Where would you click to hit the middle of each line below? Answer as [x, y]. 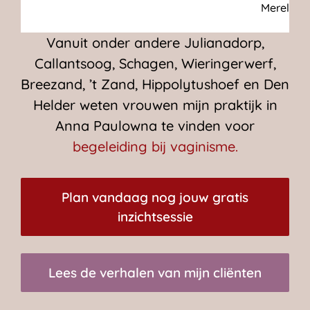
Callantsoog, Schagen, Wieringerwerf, [155, 64]
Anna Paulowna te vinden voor [155, 126]
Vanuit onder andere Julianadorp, [155, 43]
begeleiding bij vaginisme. [155, 147]
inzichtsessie [155, 217]
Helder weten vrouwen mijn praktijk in [155, 105]
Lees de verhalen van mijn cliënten [155, 273]
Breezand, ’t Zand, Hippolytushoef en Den [155, 84]
